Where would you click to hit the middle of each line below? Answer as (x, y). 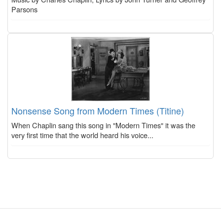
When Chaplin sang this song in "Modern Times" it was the (103, 125)
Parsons (24, 9)
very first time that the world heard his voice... (82, 135)
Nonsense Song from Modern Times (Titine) (98, 110)
